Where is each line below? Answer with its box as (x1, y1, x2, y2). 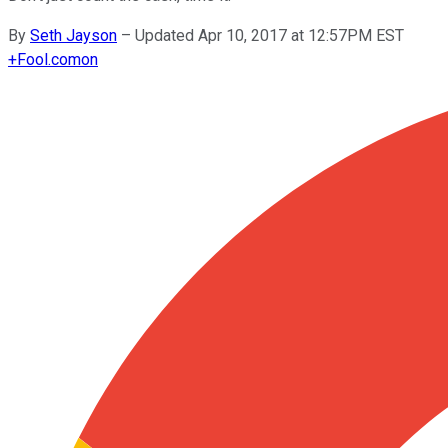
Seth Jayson (30, 25, 117, 45)
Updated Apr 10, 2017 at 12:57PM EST (135, 25, 404, 45)
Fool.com (17, 49, 81, 69)
